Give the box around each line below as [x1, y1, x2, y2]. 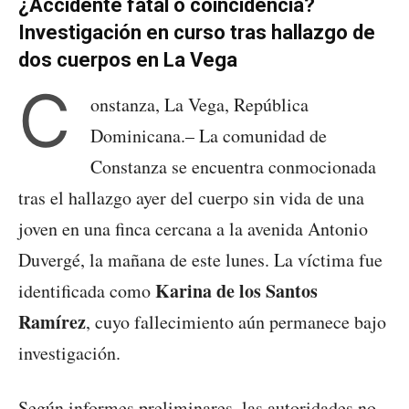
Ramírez [18, 308, 86, 335]
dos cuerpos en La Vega [18, 47, 237, 71]
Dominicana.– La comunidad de [90, 122, 327, 148]
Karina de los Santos [155, 277, 318, 304]
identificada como [18, 278, 155, 303]
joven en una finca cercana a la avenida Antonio [18, 215, 368, 241]
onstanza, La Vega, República [90, 91, 309, 117]
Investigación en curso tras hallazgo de [18, 20, 375, 44]
